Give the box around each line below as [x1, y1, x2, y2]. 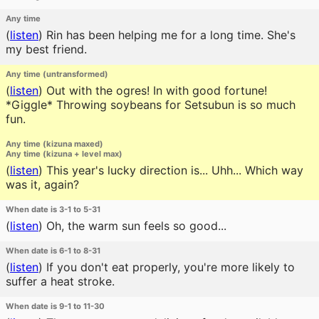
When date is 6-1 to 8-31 [6, 246, 100, 256]
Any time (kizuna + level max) [6, 149, 122, 159]
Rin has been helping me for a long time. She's [43, 28, 296, 42]
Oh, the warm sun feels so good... [43, 219, 226, 233]
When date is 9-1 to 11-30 [6, 301, 105, 311]
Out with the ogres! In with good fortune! [43, 83, 267, 98]
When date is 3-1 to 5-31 [6, 204, 100, 214]
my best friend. [6, 42, 87, 56]
